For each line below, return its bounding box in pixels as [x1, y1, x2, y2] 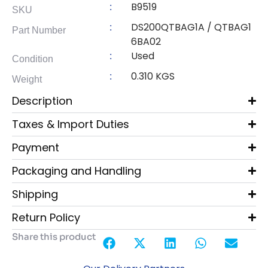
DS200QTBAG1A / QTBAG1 [130, 20, 251, 34]
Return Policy [12, 209, 80, 225]
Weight [12, 74, 42, 84]
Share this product [12, 230, 96, 242]
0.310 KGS [130, 69, 175, 83]
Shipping [12, 186, 58, 202]
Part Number [12, 25, 66, 35]
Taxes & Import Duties [12, 116, 129, 132]
